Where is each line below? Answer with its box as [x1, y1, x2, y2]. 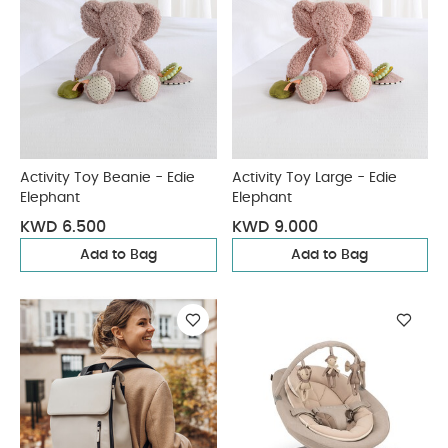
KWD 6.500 [20, 219, 106, 235]
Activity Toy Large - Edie [231, 171, 397, 185]
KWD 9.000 [231, 219, 318, 235]
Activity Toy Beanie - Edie [20, 171, 195, 185]
